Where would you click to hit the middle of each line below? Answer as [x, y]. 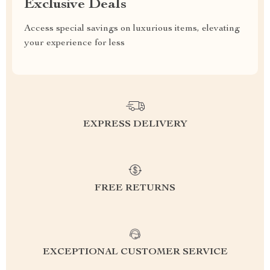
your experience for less [74, 43]
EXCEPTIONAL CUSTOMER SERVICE [135, 253]
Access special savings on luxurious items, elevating [132, 29]
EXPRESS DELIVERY [135, 125]
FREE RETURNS [135, 189]
